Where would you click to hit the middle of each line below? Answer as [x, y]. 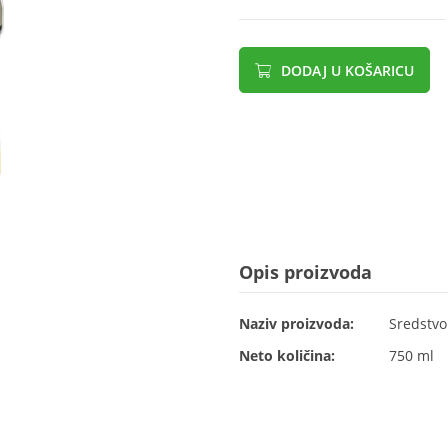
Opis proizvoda [305, 272]
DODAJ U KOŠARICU [345, 70]
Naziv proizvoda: [296, 323]
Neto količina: [287, 355]
